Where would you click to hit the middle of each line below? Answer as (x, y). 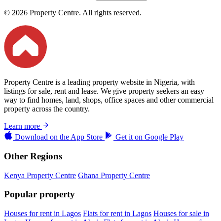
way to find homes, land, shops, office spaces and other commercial (109, 100)
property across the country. (47, 109)
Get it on (129, 137)
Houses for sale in (181, 213)
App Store (87, 137)
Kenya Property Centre (40, 175)
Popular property (39, 194)
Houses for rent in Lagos (42, 213)
